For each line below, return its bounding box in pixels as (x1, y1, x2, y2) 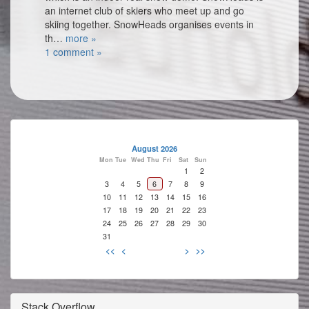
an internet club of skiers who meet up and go (45, 3, 244, 17)
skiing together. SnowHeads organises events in (45, 17, 254, 31)
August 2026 (132, 143, 177, 154)
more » (66, 31, 97, 45)
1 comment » (45, 45, 102, 59)
